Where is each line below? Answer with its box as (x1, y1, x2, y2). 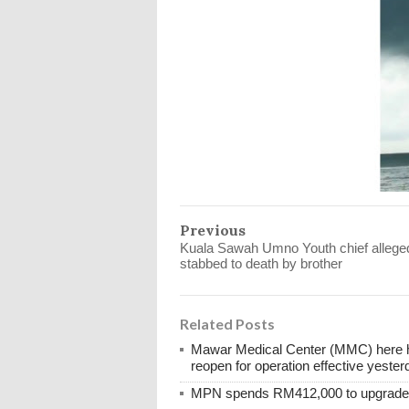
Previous (180, 221, 246, 240)
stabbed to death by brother (180, 256, 342, 272)
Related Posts (180, 315, 275, 333)
